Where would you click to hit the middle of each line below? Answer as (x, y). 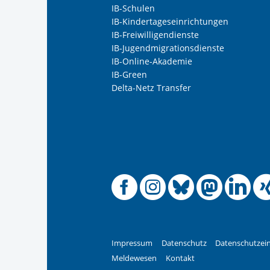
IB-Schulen (133, 8)
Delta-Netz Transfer (152, 88)
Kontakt (180, 258)
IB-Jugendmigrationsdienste (168, 48)
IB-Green (130, 75)
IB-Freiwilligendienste (155, 35)
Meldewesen (134, 258)
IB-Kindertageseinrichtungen (170, 22)
